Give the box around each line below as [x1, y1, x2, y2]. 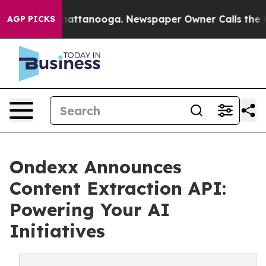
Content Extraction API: [9, 177, 226, 199]
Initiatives [9, 220, 105, 242]
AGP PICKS [7, 14, 55, 24]
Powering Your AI [9, 198, 170, 221]
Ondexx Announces [9, 156, 182, 178]
